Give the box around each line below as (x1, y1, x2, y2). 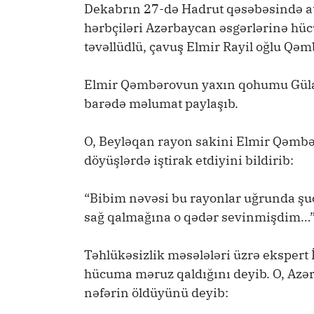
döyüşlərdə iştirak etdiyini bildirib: (84, 152, 294, 169)
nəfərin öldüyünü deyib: (84, 285, 228, 301)
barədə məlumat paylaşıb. (84, 95, 238, 112)
